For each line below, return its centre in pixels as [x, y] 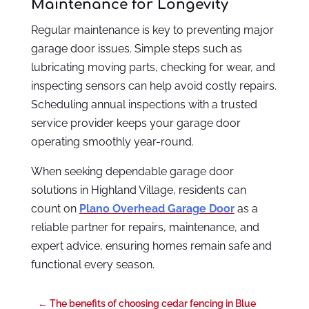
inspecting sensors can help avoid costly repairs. [153, 86]
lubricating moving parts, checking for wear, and [153, 68]
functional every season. [92, 265]
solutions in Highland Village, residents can [138, 190]
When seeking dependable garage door [132, 172]
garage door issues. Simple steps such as [136, 49]
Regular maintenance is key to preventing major [152, 30]
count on [55, 209]
